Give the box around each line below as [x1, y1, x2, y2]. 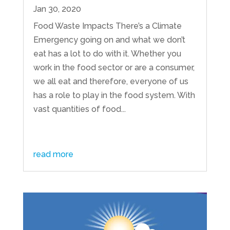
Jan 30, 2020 [33, 4, 81, 14]
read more [33, 149, 73, 159]
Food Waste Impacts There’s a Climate [33, 21, 182, 31]
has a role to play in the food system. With [33, 90, 195, 100]
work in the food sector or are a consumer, [33, 62, 195, 72]
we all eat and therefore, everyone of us [33, 76, 188, 86]
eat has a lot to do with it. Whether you [33, 48, 181, 59]
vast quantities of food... [33, 104, 126, 114]
